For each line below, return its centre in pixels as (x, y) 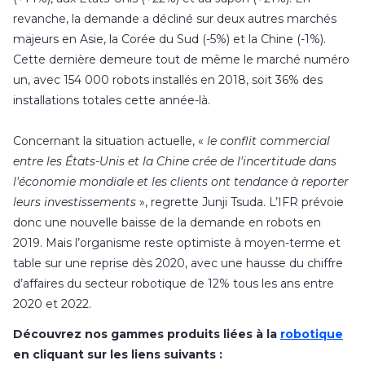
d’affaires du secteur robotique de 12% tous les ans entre (174, 283)
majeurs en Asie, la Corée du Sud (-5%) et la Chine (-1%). (169, 39)
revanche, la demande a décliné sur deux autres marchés (175, 18)
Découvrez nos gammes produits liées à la (147, 334)
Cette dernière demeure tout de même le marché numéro (181, 59)
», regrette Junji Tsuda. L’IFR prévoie (240, 202)
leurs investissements (75, 202)
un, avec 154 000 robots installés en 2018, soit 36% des (168, 79)
